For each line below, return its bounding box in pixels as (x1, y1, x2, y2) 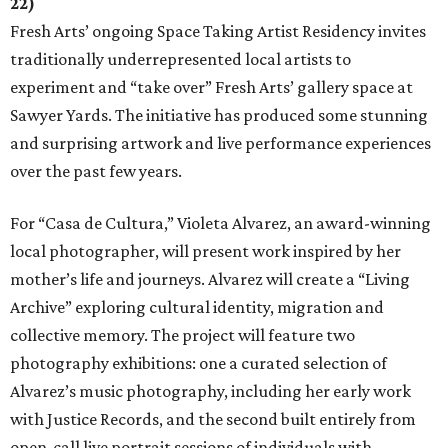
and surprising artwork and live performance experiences (10, 132, 431, 153)
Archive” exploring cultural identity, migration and (10, 296, 384, 317)
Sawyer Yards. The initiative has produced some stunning (10, 104, 428, 125)
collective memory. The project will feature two (10, 324, 355, 345)
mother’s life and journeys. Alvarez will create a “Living (10, 268, 410, 289)
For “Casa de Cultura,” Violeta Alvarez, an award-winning (10, 212, 431, 233)
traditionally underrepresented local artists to (10, 48, 351, 69)
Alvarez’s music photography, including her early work (10, 380, 411, 401)
